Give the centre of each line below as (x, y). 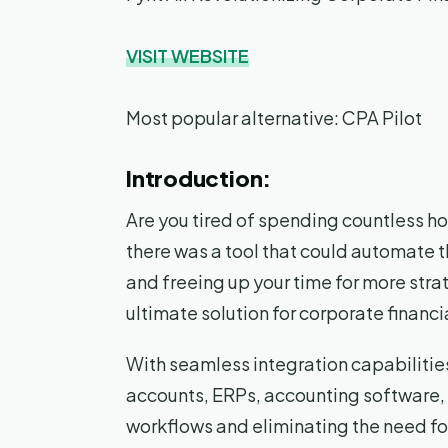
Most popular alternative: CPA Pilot (274, 118)
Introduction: (199, 178)
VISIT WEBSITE (187, 56)
